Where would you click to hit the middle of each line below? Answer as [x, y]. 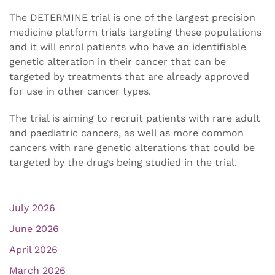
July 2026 [32, 208]
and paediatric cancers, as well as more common [126, 133]
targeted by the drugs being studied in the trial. [123, 163]
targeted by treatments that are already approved [129, 77]
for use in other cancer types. [80, 91]
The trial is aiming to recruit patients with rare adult [135, 118]
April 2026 [33, 250]
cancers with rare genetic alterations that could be [132, 148]
